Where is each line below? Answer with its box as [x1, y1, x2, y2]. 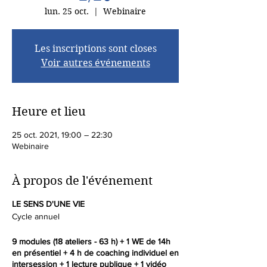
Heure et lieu [12, 105, 86, 119]
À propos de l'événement [12, 174, 153, 188]
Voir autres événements [41, 57, 150, 69]
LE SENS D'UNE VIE [12, 199, 85, 209]
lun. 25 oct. [45, 6, 89, 17]
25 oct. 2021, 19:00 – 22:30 [12, 130, 113, 139]
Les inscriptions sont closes [34, 43, 157, 54]
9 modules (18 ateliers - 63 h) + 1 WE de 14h [12, 237, 170, 246]
